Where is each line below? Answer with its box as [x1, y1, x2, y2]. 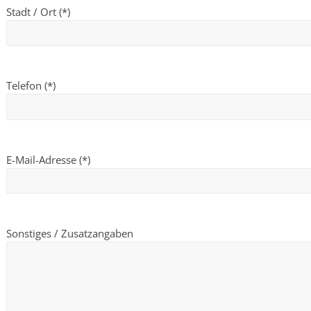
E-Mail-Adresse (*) [6, 152, 90, 167]
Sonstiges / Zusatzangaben [6, 226, 133, 240]
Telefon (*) [6, 78, 56, 93]
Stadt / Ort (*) [6, 4, 70, 19]
